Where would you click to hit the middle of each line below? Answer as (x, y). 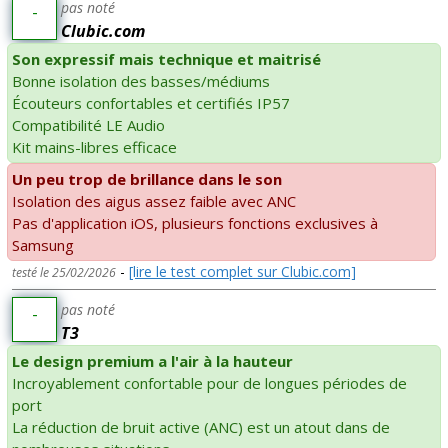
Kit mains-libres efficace (94, 146)
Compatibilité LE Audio (88, 124)
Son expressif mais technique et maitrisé (166, 58)
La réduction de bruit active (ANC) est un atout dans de (201, 426)
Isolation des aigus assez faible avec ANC (154, 200)
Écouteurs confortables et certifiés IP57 (151, 102)
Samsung (43, 244)
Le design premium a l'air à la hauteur (152, 360)
